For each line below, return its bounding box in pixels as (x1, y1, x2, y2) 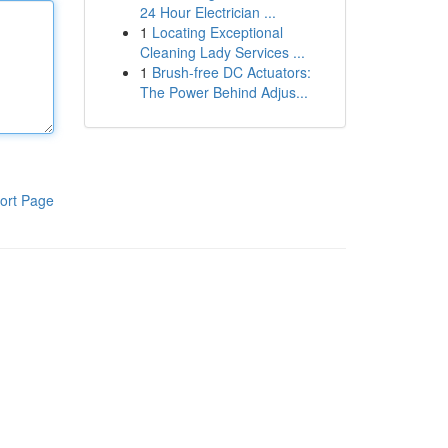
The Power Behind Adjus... (139, 82, 308, 102)
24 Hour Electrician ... (139, 2, 276, 22)
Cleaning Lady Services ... (139, 42, 305, 62)
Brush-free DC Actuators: (151, 62, 311, 82)
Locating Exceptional (151, 22, 283, 42)
